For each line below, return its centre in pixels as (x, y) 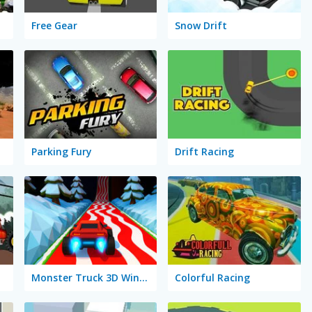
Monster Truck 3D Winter (143, 278)
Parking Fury (61, 152)
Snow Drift (201, 26)
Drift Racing (205, 152)
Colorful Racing (213, 278)
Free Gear (54, 26)
